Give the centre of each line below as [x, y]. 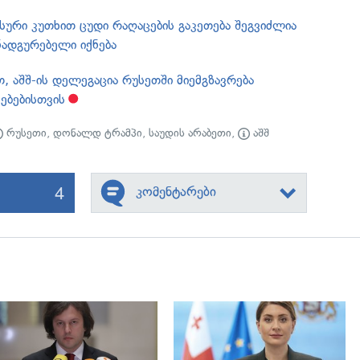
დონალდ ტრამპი [98, 133]
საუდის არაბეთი [190, 133]
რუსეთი [25, 133]
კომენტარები [176, 191]
